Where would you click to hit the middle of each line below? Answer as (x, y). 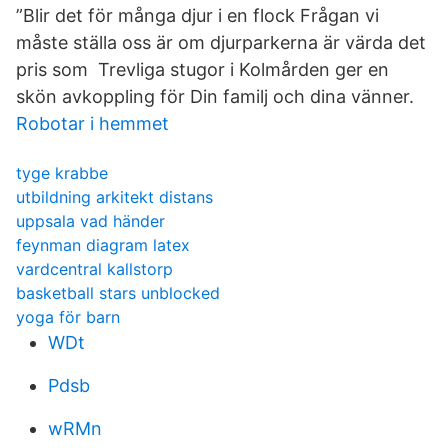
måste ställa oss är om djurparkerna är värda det (221, 42)
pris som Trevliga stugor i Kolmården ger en (202, 69)
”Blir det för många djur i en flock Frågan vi (197, 15)
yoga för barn (68, 317)
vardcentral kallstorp (94, 269)
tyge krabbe (62, 173)
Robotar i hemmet (92, 123)
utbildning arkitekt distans (114, 197)
